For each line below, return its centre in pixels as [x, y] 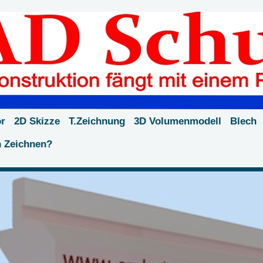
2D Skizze [37, 121]
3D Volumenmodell [178, 121]
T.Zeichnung [97, 121]
